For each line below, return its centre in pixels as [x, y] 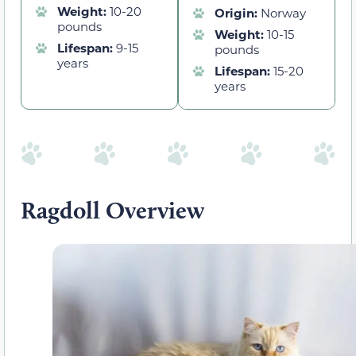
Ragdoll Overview [112, 210]
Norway [283, 13]
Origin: [238, 13]
